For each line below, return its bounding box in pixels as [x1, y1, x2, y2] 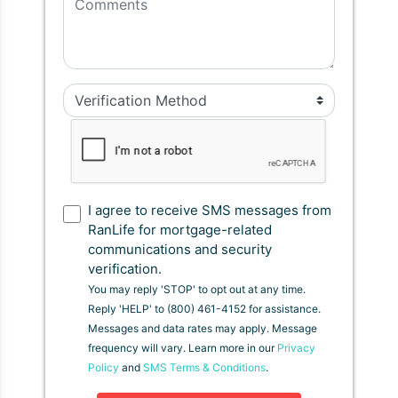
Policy [88, 361, 119, 374]
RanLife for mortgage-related [88, 221, 272, 238]
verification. [88, 260, 162, 277]
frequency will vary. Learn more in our [88, 341, 277, 354]
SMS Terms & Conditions [143, 361, 266, 374]
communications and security [88, 241, 272, 258]
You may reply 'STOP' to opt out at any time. [88, 283, 306, 296]
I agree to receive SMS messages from [88, 202, 331, 219]
